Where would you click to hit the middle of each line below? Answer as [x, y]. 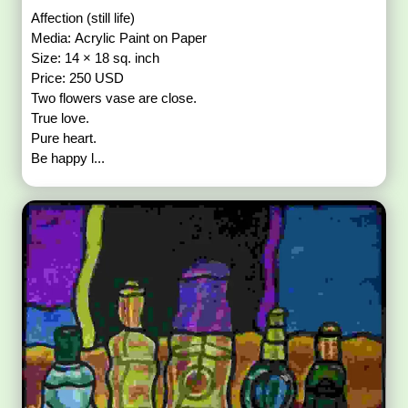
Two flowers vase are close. [114, 98]
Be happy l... [68, 158]
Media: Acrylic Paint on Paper [119, 38]
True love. [61, 118]
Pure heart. [64, 138]
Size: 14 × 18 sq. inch [96, 58]
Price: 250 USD [78, 78]
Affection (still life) [83, 18]
